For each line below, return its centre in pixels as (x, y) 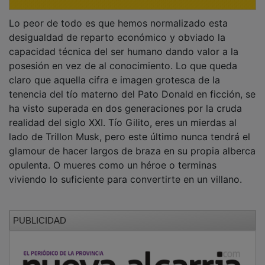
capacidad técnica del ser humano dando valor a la (124, 43)
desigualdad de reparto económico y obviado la (117, 29)
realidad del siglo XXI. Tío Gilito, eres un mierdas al (123, 114)
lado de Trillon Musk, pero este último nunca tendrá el (130, 129)
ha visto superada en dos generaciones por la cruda (125, 100)
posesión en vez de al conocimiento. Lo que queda (123, 58)
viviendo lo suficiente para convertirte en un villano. (125, 171)
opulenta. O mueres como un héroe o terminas (113, 157)
